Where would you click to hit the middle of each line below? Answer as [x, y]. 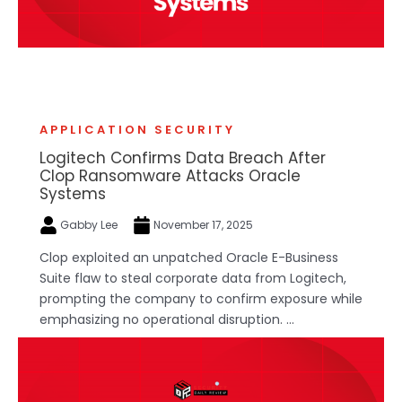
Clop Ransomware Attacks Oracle [170, 175]
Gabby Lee [89, 224]
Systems [73, 193]
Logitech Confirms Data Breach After [183, 157]
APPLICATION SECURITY [137, 129]
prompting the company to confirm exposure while [201, 299]
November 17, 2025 [202, 224]
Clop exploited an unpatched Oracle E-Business [189, 258]
